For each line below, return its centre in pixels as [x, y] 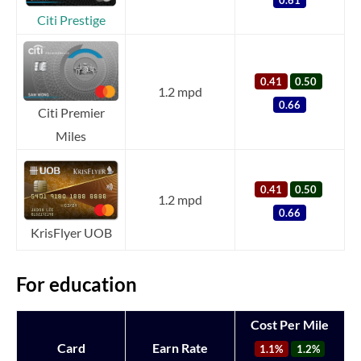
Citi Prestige [71, 20]
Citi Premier [71, 112]
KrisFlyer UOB [71, 232]
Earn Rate [180, 347]
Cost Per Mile [290, 324]
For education [77, 284]
